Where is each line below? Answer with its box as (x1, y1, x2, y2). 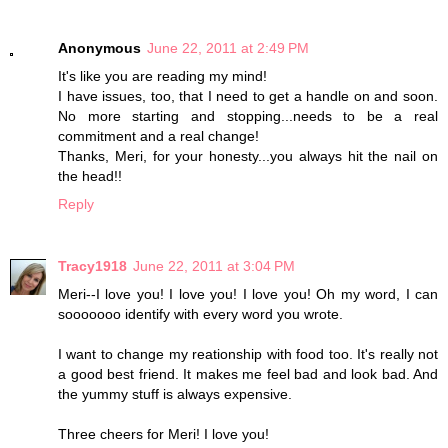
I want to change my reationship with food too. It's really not (58, 345, 438, 362)
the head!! (58, 168, 122, 184)
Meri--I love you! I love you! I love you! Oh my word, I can (58, 285, 438, 302)
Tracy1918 (58, 257, 127, 274)
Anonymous (58, 40, 141, 56)
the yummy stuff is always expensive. (58, 385, 292, 402)
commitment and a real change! (58, 128, 259, 144)
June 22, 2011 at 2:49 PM (147, 40, 309, 56)
